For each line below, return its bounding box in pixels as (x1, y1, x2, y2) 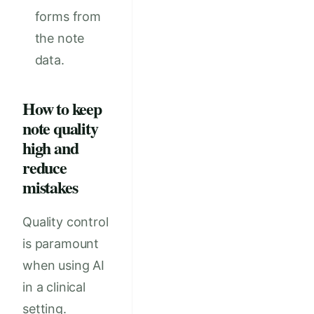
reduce (22, 155, 67, 180)
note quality (22, 116, 98, 141)
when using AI (22, 257, 104, 273)
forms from (34, 9, 101, 25)
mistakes (22, 175, 78, 200)
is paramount (22, 235, 100, 251)
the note (34, 31, 85, 46)
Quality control (22, 214, 109, 229)
